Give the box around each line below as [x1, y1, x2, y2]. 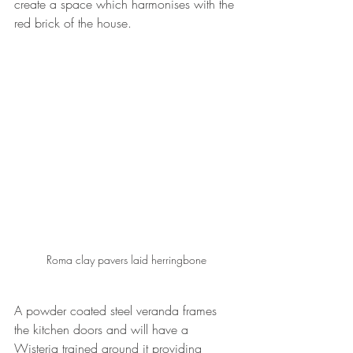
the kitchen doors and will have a [14, 320, 192, 338]
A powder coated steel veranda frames [14, 301, 221, 319]
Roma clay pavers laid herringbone [46, 251, 206, 267]
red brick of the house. [14, 13, 132, 32]
